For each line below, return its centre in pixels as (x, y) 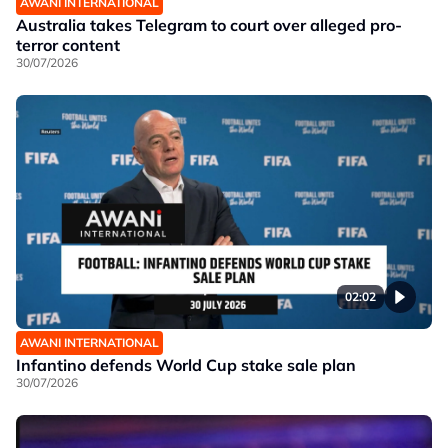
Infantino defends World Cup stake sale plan (186, 365)
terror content (68, 45)
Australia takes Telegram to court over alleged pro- (209, 25)
